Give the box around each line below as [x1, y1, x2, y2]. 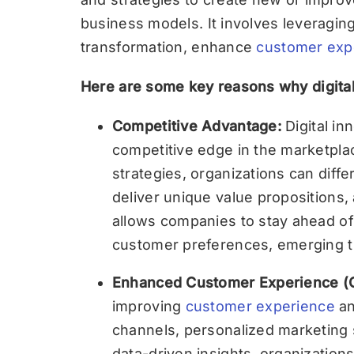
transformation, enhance [80, 39, 257, 55]
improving [111, 298, 186, 314]
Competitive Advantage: [111, 118, 286, 134]
